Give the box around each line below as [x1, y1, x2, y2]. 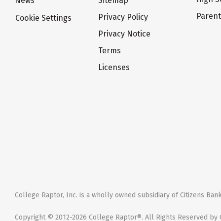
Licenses [98, 63, 130, 73]
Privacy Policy [98, 12, 148, 22]
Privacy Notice [98, 29, 151, 39]
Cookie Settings [15, 13, 72, 23]
